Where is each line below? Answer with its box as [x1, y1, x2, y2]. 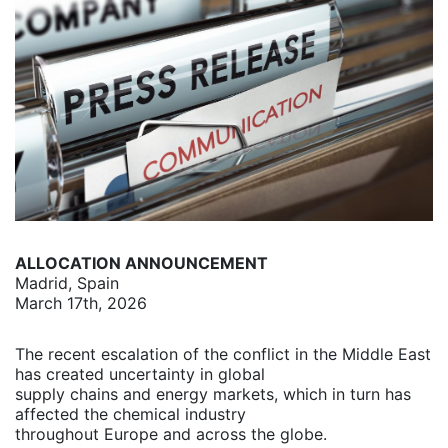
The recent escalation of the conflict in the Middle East [15, 344, 431, 365]
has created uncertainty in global [15, 364, 270, 385]
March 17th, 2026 [15, 293, 147, 314]
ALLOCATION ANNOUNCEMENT [15, 253, 268, 274]
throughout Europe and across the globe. [15, 424, 332, 445]
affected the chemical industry [15, 404, 251, 425]
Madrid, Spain [15, 273, 119, 294]
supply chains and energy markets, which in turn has [15, 384, 411, 405]
